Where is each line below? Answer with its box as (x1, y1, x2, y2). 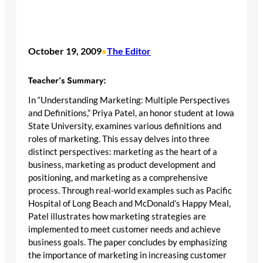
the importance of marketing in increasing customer (28, 250, 227, 261)
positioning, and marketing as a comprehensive (28, 173, 208, 183)
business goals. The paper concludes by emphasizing (28, 237, 227, 248)
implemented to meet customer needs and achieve (28, 224, 221, 235)
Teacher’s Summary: (28, 73, 106, 86)
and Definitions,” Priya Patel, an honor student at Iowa (28, 108, 234, 119)
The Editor (107, 45, 151, 57)
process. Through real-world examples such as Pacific (28, 186, 232, 196)
